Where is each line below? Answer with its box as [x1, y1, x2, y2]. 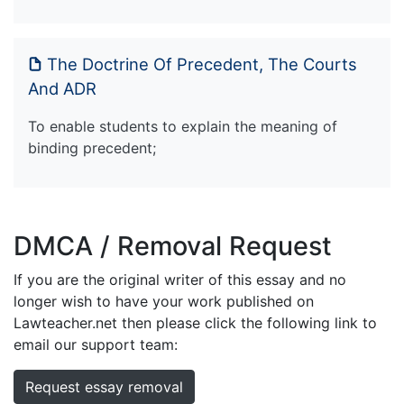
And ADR [28, 78, 96, 98]
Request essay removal [25, 377, 183, 396]
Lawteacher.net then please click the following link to [14, 313, 377, 332]
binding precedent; [28, 138, 156, 157]
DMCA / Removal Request [14, 229, 332, 262]
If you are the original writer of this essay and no [14, 270, 346, 289]
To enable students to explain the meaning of [28, 116, 337, 135]
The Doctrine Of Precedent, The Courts [47, 53, 357, 74]
